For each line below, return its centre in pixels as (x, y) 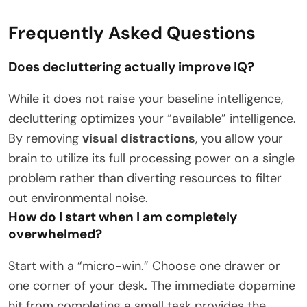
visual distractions (139, 138)
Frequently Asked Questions (132, 33)
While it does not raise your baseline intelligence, (146, 98)
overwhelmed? (55, 234)
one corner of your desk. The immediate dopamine (152, 285)
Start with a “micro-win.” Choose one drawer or (144, 266)
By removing (45, 138)
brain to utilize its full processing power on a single (151, 158)
